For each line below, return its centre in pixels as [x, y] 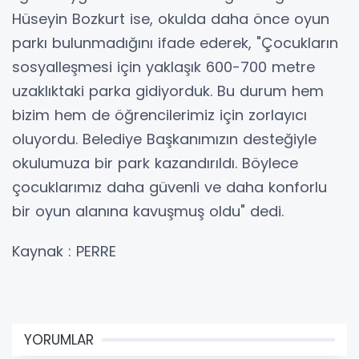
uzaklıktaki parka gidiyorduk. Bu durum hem [168, 91]
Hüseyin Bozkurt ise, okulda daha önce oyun [171, 19]
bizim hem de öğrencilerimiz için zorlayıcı [159, 115]
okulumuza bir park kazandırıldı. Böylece [155, 163]
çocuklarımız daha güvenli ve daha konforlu [169, 187]
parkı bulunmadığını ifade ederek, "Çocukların [175, 43]
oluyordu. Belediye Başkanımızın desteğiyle [164, 139]
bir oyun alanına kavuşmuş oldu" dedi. [148, 211]
